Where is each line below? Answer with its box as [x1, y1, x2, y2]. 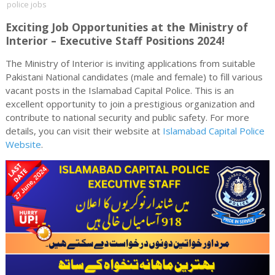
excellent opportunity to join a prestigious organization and [5, 98, 255, 110]
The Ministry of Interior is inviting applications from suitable [5, 57, 255, 69]
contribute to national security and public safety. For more [5, 111, 249, 123]
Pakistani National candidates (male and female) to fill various [5, 71, 263, 83]
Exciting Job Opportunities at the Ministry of [5, 20, 248, 34]
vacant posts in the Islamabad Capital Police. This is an [5, 84, 234, 96]
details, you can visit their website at [5, 125, 163, 137]
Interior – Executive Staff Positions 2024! [5, 33, 225, 48]
